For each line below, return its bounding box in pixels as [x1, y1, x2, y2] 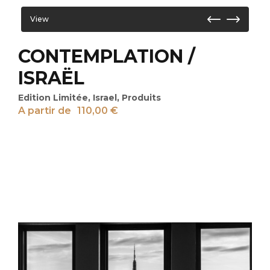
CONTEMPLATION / [18, 45, 195, 68]
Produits [122, 92, 161, 104]
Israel [93, 92, 117, 104]
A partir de [18, 105, 71, 117]
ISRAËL [18, 67, 84, 90]
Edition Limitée [18, 92, 88, 104]
